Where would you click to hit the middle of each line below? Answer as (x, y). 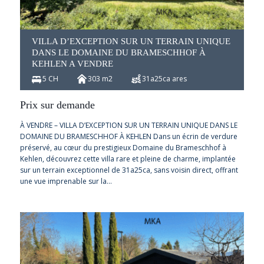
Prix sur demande (57, 105)
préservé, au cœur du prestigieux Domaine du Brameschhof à (123, 147)
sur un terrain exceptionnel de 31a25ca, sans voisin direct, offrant (129, 170)
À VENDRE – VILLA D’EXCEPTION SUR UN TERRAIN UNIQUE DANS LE (128, 125)
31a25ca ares (164, 78)
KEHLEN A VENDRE (72, 63)
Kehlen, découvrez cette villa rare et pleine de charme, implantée (128, 159)
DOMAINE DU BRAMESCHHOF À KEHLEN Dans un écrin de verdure (128, 136)
